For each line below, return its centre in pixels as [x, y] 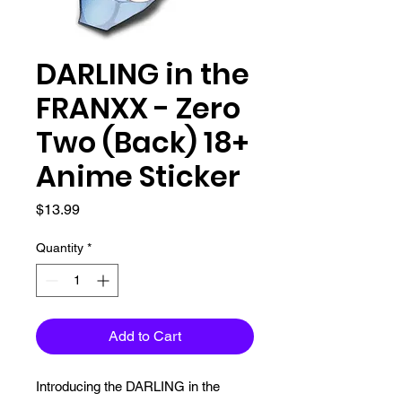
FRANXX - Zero [138, 108]
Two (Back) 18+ [142, 142]
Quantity [60, 247]
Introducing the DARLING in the [128, 386]
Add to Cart [145, 336]
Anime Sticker [138, 176]
